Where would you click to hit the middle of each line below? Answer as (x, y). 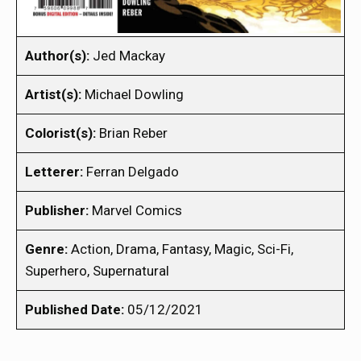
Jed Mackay (127, 55)
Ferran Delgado (131, 171)
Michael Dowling (133, 94)
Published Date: (75, 309)
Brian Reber (132, 133)
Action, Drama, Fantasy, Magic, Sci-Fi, (180, 249)
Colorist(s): (60, 133)
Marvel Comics (135, 210)
